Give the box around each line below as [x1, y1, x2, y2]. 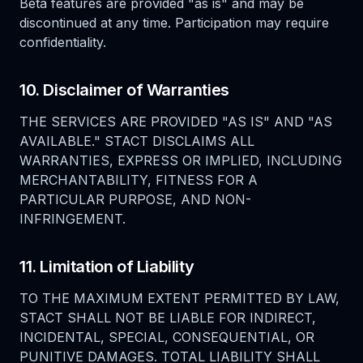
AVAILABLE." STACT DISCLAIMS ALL [19, 133, 254, 149]
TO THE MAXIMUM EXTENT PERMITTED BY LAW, [19, 290, 340, 306]
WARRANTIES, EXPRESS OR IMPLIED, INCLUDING [19, 152, 342, 169]
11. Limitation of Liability [19, 257, 194, 276]
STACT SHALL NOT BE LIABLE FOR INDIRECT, [19, 310, 316, 326]
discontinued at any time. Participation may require [19, 15, 329, 31]
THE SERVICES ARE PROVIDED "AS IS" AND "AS [19, 113, 332, 130]
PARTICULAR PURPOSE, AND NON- [19, 191, 251, 207]
